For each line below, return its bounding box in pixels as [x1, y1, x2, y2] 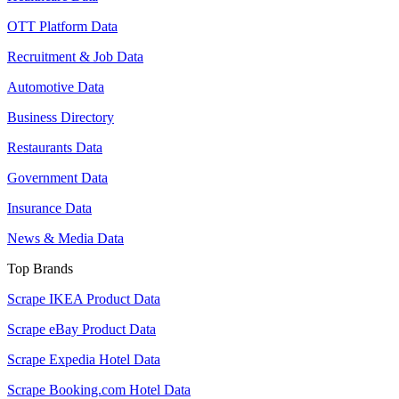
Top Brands [7, 260, 73, 276]
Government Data [7, 169, 108, 185]
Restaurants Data [7, 139, 102, 155]
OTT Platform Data [7, 18, 118, 34]
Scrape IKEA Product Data [7, 290, 160, 306]
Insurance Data [7, 199, 92, 216]
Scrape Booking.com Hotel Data [7, 381, 191, 397]
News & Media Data [7, 230, 124, 246]
